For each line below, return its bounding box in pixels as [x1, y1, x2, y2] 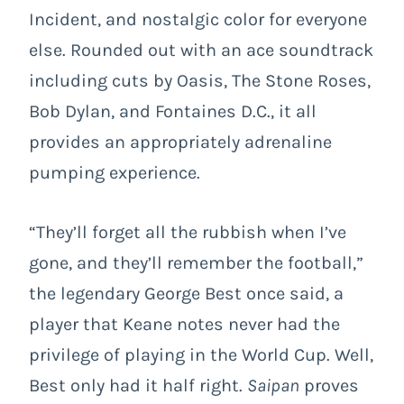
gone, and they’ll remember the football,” [29, 252, 363, 273]
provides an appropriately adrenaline [29, 131, 332, 152]
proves [299, 374, 359, 396]
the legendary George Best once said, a [29, 282, 344, 304]
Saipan [247, 374, 299, 396]
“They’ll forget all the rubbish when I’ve [29, 221, 346, 243]
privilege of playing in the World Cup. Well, [29, 344, 373, 365]
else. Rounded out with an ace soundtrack [29, 39, 373, 60]
